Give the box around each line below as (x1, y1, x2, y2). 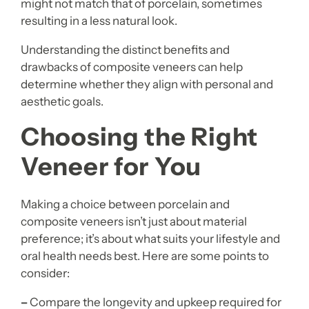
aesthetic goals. (21, 94, 103, 108)
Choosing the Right (21, 121, 258, 152)
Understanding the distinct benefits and (21, 42, 230, 57)
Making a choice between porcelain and (21, 197, 230, 212)
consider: (21, 266, 70, 281)
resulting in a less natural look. (21, 13, 177, 28)
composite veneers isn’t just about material (21, 215, 247, 229)
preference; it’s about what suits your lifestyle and (21, 232, 280, 246)
